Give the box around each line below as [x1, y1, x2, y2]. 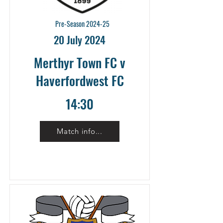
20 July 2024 [54, 31, 106, 47]
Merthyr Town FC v [34, 52, 125, 72]
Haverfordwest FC [35, 70, 124, 90]
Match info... [57, 126, 103, 136]
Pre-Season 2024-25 [55, 18, 110, 29]
